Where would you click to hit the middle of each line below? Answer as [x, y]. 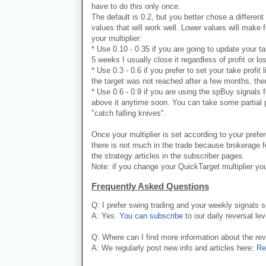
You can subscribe [151, 216]
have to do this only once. [136, 7]
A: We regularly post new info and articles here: [174, 248]
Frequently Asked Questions [150, 186]
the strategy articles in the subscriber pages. [168, 156]
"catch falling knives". [129, 113]
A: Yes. [105, 216]
